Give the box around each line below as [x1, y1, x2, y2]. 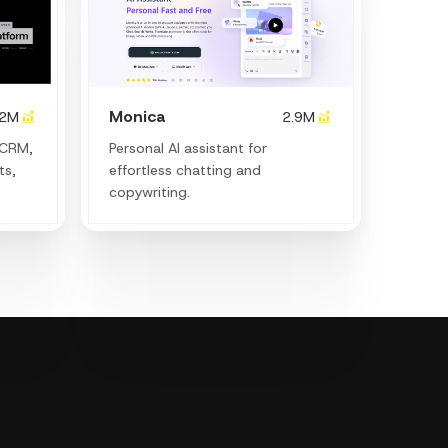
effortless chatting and [108, 161, 261, 179]
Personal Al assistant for [108, 139, 267, 157]
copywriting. [108, 183, 190, 201]
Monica [108, 106, 166, 127]
